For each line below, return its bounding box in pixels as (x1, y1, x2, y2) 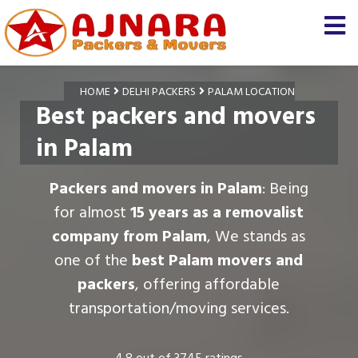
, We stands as (207, 224, 306, 249)
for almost (54, 200, 131, 225)
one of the (54, 248, 133, 273)
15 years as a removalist (130, 200, 304, 225)
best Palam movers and (132, 248, 304, 273)
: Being (261, 176, 308, 201)
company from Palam (52, 224, 208, 249)
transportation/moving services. (68, 296, 289, 321)
